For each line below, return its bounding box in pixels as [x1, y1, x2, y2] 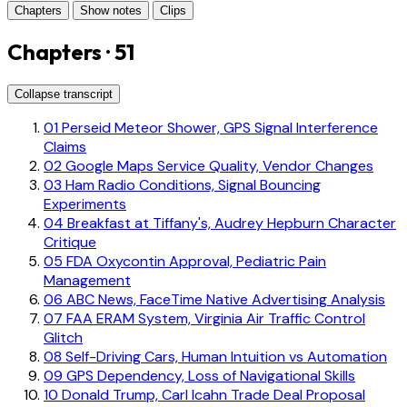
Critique [44, 232, 96, 252]
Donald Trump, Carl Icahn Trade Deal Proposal [58, 384, 365, 404]
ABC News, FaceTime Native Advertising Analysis [63, 289, 385, 309]
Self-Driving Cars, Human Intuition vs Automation [62, 346, 387, 366]
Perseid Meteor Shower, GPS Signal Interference [58, 117, 378, 137]
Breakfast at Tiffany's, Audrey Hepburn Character [64, 213, 396, 233]
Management [44, 270, 131, 290]
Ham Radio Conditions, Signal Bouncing [62, 174, 321, 194]
